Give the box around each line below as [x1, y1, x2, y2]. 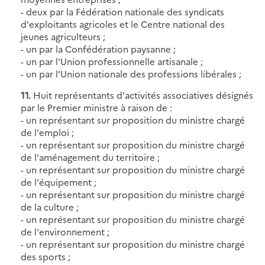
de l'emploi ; [21, 125, 74, 138]
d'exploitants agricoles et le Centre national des [21, 17, 225, 30]
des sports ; [21, 250, 70, 263]
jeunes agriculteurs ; [21, 30, 105, 43]
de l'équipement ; [21, 175, 96, 188]
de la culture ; [21, 200, 79, 213]
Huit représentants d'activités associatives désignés [33, 88, 253, 101]
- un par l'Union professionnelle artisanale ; [21, 54, 203, 67]
